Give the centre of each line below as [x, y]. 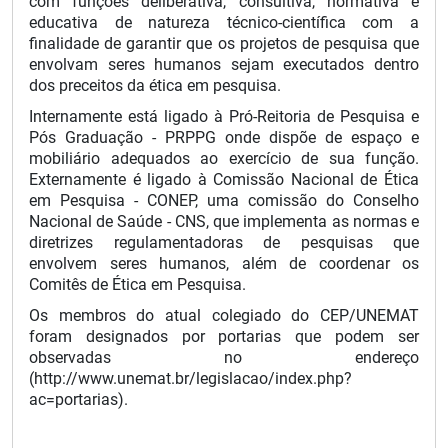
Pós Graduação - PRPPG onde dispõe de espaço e [224, 137]
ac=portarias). [78, 399]
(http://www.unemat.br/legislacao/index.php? [190, 378]
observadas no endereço [224, 357]
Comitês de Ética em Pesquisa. [137, 284]
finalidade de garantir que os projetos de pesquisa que [224, 43]
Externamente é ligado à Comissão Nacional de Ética [224, 179]
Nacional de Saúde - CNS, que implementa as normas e [224, 221]
